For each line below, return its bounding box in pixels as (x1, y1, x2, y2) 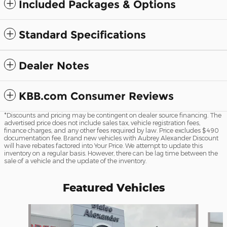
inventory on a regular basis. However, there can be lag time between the (4, 149, 218, 157)
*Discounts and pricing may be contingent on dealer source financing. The (4, 111, 221, 119)
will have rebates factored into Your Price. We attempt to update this (4, 141, 203, 149)
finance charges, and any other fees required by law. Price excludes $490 (4, 126, 219, 134)
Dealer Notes (19, 59, 89, 72)
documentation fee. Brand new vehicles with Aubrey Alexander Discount (4, 134, 218, 141)
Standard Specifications (19, 28, 146, 41)
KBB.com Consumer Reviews (19, 89, 174, 102)
